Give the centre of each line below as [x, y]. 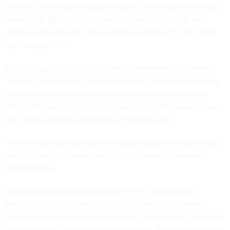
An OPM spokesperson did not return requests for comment [112, 142]
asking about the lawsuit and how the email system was [104, 155]
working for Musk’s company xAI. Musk [76, 19]
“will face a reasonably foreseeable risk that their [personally [112, 80]
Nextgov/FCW [46, 45]
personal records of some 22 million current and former [103, 204]
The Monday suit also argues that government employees [108, 68]
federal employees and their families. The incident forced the [114, 216]
